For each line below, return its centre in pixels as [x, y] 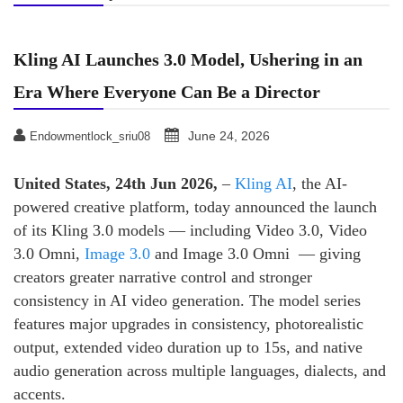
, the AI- [320, 183]
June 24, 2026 [229, 135]
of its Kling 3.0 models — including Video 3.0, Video [190, 230]
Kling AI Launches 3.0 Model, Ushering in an [188, 59]
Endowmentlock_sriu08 [90, 136]
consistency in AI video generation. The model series [187, 300]
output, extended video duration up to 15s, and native [188, 347]
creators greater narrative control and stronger [163, 277]
